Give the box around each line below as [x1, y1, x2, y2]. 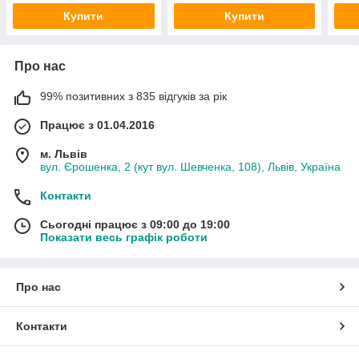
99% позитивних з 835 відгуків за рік [40, 90, 227, 103]
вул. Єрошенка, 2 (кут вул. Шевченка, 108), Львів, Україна [40, 160, 341, 174]
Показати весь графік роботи [40, 231, 208, 244]
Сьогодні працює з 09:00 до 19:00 [40, 218, 230, 232]
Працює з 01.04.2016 [40, 119, 155, 132]
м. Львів [40, 147, 87, 161]
